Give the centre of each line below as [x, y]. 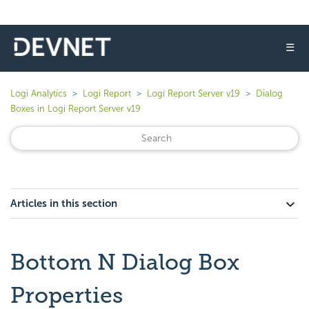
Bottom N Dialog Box [125, 262]
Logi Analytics [39, 93]
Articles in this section [64, 203]
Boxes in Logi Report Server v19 [76, 109]
